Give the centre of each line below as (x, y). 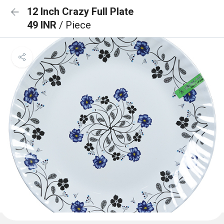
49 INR (43, 25)
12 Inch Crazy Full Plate (80, 11)
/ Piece (75, 25)
